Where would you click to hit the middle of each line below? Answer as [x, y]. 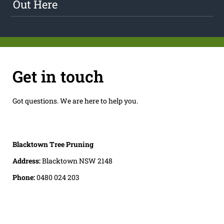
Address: [27, 160]
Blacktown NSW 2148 [77, 160]
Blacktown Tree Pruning [53, 144]
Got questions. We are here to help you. [75, 100]
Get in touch [58, 76]
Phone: [24, 177]
